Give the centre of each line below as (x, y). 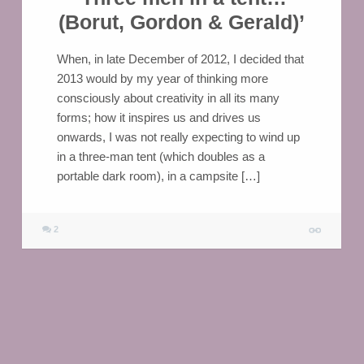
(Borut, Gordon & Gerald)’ (181, 22)
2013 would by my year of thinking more (162, 78)
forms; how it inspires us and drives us (158, 117)
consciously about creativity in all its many (168, 97)
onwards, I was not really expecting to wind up (178, 136)
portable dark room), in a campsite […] (158, 175)
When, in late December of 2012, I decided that (180, 58)
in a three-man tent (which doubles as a (160, 156)
